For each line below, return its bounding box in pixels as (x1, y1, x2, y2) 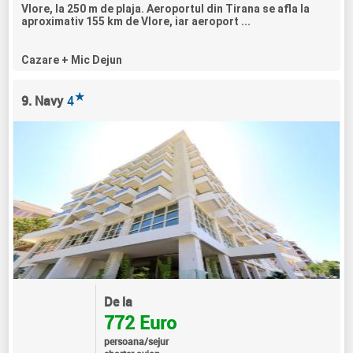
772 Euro (103, 310, 176, 335)
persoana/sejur (103, 334, 169, 347)
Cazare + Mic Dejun (21, 53, 123, 66)
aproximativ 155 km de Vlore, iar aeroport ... (21, 14, 251, 28)
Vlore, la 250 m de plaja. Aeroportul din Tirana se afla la (21, 2, 310, 15)
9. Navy (21, 91, 64, 110)
